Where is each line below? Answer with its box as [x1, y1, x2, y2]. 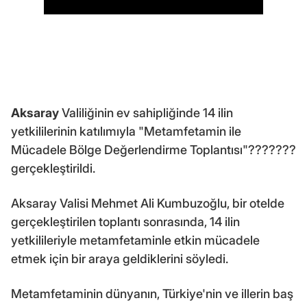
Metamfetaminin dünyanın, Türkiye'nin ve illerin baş [11, 286, 293, 302]
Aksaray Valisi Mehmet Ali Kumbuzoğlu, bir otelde [11, 196, 284, 211]
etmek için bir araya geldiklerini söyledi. [11, 251, 228, 267]
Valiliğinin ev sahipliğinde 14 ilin [59, 106, 233, 121]
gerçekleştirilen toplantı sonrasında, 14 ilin [11, 214, 240, 230]
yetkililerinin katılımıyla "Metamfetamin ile [11, 124, 241, 139]
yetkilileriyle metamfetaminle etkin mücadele [11, 233, 260, 248]
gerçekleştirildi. [11, 161, 95, 176]
